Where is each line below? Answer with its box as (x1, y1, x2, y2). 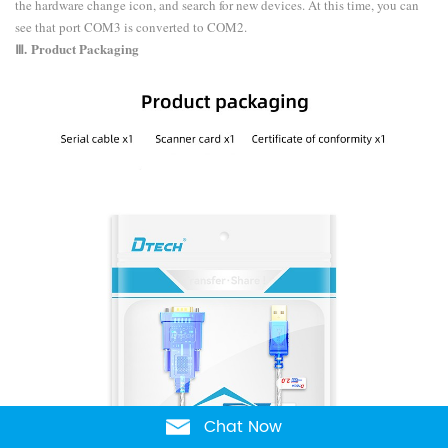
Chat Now (204, 414, 282, 440)
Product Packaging (31, 39, 139, 59)
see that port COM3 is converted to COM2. (15, 18, 247, 37)
